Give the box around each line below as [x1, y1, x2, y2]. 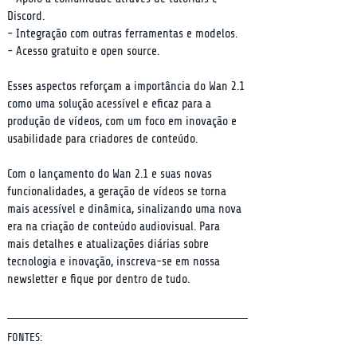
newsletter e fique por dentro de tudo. [7, 273, 190, 286]
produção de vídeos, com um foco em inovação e [7, 115, 240, 128]
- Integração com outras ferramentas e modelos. [7, 27, 237, 41]
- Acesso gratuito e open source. [7, 45, 159, 58]
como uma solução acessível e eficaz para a [7, 97, 214, 111]
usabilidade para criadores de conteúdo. [7, 132, 198, 146]
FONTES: [7, 331, 42, 343]
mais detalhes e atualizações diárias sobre [7, 237, 212, 251]
